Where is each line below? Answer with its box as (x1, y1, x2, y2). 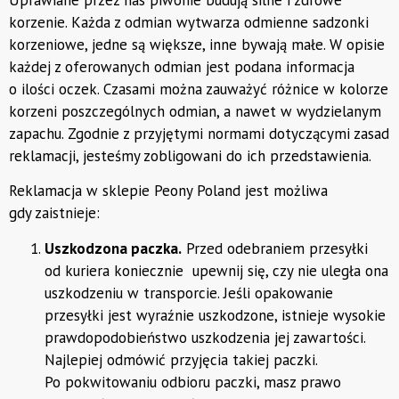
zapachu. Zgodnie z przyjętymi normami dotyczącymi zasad (9, 123, 389, 143)
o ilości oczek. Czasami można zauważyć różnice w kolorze (9, 78, 388, 99)
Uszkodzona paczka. (45, 238, 182, 258)
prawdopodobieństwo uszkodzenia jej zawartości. (45, 327, 365, 347)
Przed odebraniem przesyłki (182, 238, 368, 258)
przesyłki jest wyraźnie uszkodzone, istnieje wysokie (45, 305, 386, 325)
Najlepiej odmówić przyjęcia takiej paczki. (45, 349, 317, 370)
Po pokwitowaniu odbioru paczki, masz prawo (45, 371, 341, 392)
